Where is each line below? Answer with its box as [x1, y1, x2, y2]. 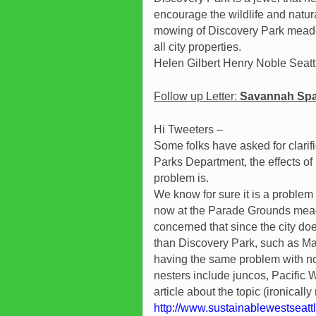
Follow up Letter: [154, 90, 240, 103]
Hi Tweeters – [154, 123, 223, 136]
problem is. [154, 172, 209, 185]
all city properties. [154, 41, 241, 54]
